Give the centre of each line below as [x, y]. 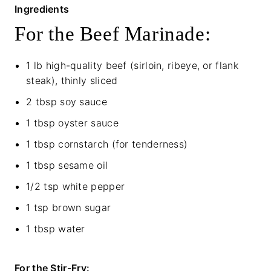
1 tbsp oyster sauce [72, 123]
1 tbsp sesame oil [67, 165]
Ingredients [42, 9]
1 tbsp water [56, 229]
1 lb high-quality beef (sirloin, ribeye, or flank [132, 66]
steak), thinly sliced [72, 81]
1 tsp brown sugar [69, 208]
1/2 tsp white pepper [76, 187]
